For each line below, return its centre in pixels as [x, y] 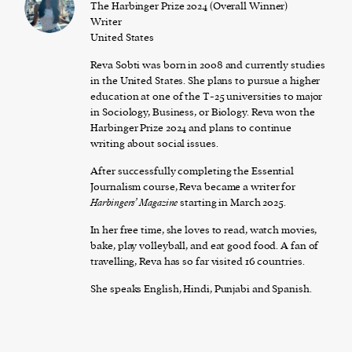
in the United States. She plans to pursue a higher [205, 81]
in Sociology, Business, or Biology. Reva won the [203, 112]
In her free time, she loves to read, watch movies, [204, 230]
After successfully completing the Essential [192, 171]
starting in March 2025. [232, 203]
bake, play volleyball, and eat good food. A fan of [205, 246]
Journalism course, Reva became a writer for [193, 187]
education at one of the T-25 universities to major [207, 97]
